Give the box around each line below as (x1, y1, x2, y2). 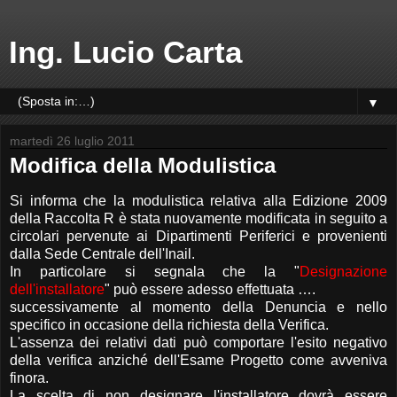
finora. (10, 370, 49, 385)
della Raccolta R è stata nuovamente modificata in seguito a (10, 210, 387, 226)
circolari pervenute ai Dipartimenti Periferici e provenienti (10, 228, 387, 244)
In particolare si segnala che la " (10, 263, 300, 279)
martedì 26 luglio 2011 (10, 134, 135, 148)
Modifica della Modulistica (10, 153, 276, 177)
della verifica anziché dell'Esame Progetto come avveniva (10, 352, 387, 368)
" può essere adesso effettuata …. (105, 281, 315, 297)
